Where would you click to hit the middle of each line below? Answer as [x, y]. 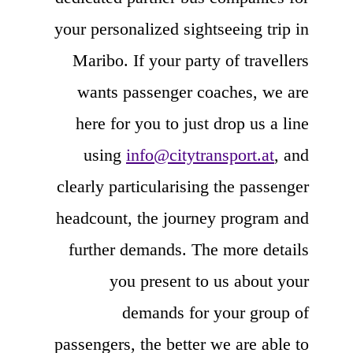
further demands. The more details [189, 249]
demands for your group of [216, 312]
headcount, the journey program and [182, 217]
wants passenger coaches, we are [193, 91]
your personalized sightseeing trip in [182, 28]
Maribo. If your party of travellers [191, 60]
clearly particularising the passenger [183, 186]
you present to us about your [209, 281]
